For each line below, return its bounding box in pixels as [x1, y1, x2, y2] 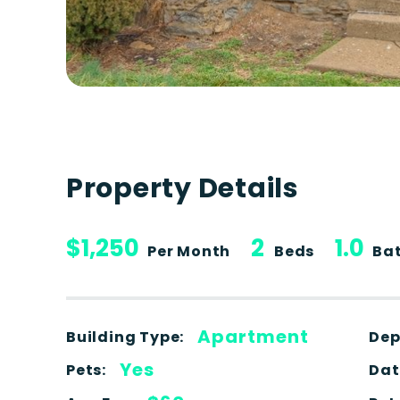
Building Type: [65, 326, 185, 347]
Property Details [65, 170, 299, 207]
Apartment [197, 324, 310, 349]
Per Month [146, 241, 231, 262]
